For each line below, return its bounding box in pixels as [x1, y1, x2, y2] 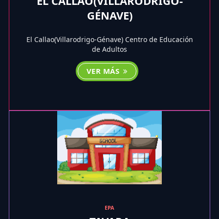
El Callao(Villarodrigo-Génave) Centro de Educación [26, 34, 193, 44]
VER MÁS [86, 66, 122, 76]
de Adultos [92, 44, 127, 54]
